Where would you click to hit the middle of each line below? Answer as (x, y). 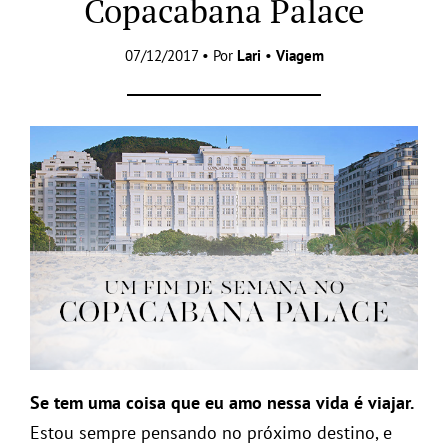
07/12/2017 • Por (180, 55)
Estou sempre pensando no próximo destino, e (211, 433)
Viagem (299, 55)
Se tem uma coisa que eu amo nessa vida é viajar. (222, 403)
